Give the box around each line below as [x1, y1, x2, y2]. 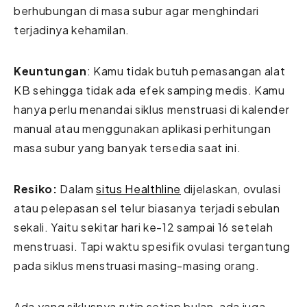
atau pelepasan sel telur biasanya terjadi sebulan [14, 200, 280, 215]
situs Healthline [96, 181, 182, 196]
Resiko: [14, 181, 58, 196]
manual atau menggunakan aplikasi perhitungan [14, 121, 271, 136]
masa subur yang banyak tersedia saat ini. [14, 140, 241, 155]
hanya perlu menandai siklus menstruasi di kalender [14, 101, 290, 116]
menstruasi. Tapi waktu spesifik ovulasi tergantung [14, 238, 291, 254]
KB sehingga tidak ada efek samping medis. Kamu [14, 82, 285, 97]
